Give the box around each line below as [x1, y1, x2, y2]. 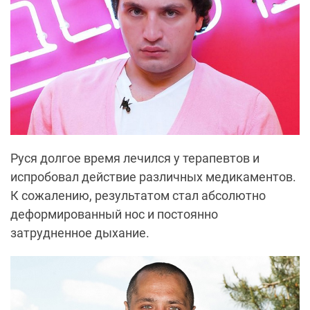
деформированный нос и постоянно [10, 206, 218, 221]
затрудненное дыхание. [10, 225, 149, 240]
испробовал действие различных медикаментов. [10, 169, 296, 184]
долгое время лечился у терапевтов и [40, 150, 259, 165]
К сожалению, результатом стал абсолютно [10, 188, 266, 203]
